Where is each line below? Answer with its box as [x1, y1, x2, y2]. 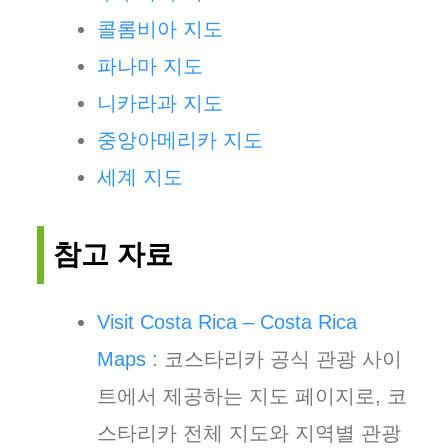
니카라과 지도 [97, 92, 223, 114]
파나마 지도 [97, 55, 203, 77]
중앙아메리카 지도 [97, 129, 263, 151]
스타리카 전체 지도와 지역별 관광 [97, 422, 401, 444]
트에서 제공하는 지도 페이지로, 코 [97, 385, 407, 407]
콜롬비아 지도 [97, 18, 223, 40]
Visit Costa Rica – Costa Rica [97, 311, 357, 333]
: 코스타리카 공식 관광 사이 [146, 348, 402, 370]
